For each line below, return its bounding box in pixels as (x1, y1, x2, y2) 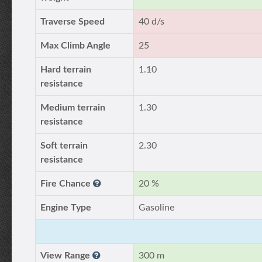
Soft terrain (40, 141, 88, 150)
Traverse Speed (40, 17, 105, 26)
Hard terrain (40, 65, 91, 74)
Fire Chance (40, 179, 93, 188)
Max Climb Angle (40, 41, 111, 50)
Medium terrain (40, 103, 105, 112)
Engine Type (40, 203, 91, 212)
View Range (40, 251, 92, 260)
